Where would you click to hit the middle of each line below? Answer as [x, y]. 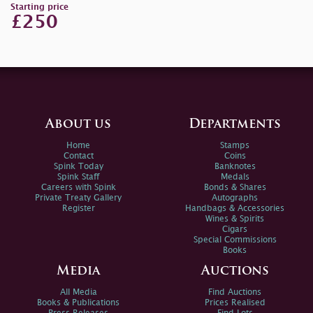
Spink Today [78, 166]
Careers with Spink [78, 187]
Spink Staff [78, 177]
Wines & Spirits [235, 219]
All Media [78, 292]
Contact [78, 156]
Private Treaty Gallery [78, 198]
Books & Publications [78, 303]
